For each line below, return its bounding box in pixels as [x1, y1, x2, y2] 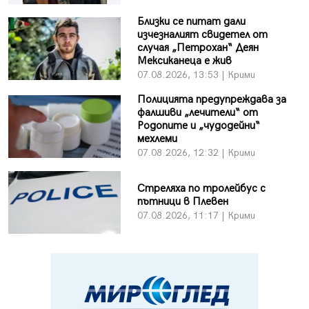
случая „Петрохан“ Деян [137, 41, 259, 54]
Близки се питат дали [137, 14, 246, 28]
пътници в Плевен [137, 195, 228, 208]
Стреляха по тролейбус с [137, 181, 266, 195]
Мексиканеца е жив [137, 54, 232, 68]
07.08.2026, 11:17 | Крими [137, 209, 255, 221]
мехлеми [137, 132, 177, 146]
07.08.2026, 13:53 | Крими [137, 68, 255, 81]
